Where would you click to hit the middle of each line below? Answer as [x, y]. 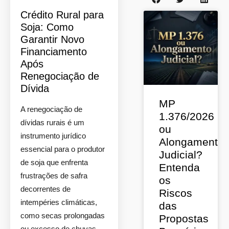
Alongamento [191, 142]
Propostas [184, 219]
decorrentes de [45, 189]
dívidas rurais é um [52, 122]
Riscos [176, 193]
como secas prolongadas [63, 215]
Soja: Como [47, 27]
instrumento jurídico [53, 136]
